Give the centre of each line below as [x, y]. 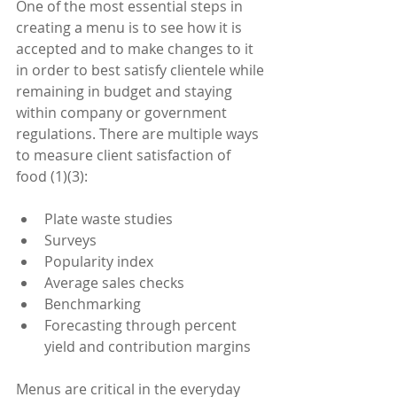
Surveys [74, 241]
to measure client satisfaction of [125, 156]
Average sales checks [118, 283]
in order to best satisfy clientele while [142, 70]
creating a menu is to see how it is [131, 28]
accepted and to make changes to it [136, 49]
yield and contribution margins [149, 347]
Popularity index [102, 262]
